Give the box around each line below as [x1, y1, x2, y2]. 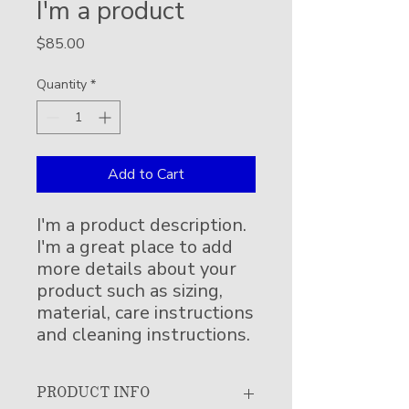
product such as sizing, [37, 278, 223, 303]
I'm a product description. [37, 213, 246, 237]
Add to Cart [108, 164, 184, 184]
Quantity [37, 76, 87, 93]
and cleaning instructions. [37, 322, 250, 347]
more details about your [37, 257, 236, 281]
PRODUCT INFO [37, 383, 150, 402]
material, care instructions [37, 300, 254, 325]
